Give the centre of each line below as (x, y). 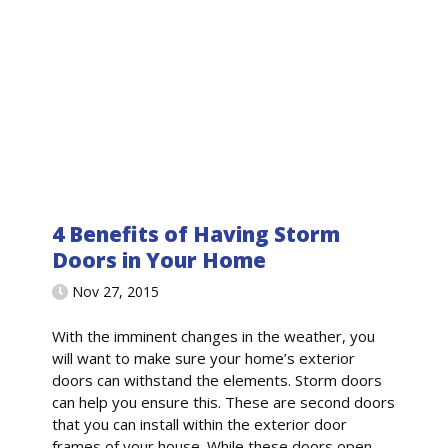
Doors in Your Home (159, 259)
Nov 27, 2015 (116, 291)
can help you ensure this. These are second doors (224, 402)
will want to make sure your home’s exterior (204, 358)
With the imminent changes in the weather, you (214, 336)
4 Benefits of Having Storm (196, 233)
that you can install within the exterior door (200, 424)
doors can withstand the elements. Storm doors (217, 380)
